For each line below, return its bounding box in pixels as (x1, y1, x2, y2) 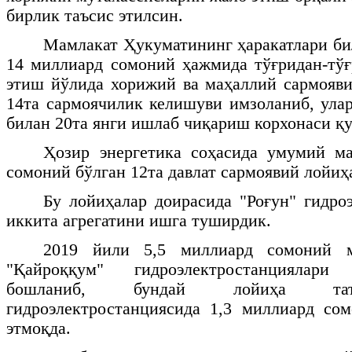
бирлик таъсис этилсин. (6, 5, 183, 25)
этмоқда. (6, 318, 71, 338)
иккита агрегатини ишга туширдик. (6, 211, 271, 230)
